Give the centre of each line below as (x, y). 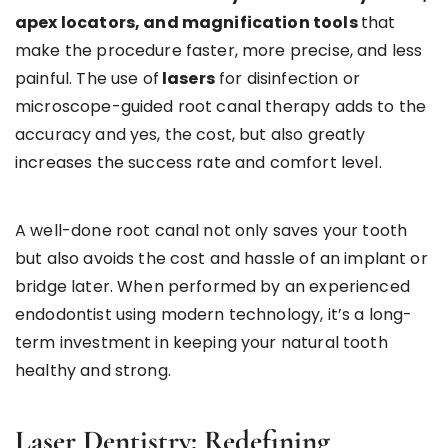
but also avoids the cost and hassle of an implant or (221, 259)
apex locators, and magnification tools (188, 23)
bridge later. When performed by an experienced (212, 287)
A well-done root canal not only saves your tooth (211, 231)
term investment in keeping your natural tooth (201, 343)
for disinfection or (287, 79)
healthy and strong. (93, 371)
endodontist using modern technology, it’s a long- (214, 315)
